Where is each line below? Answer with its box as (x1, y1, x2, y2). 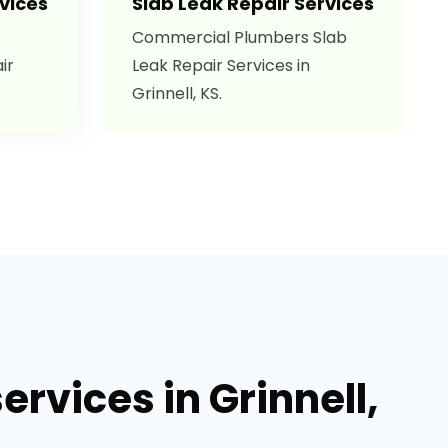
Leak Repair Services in (132, 54, 310, 77)
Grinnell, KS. (132, 82, 222, 105)
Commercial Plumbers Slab (132, 26, 347, 49)
